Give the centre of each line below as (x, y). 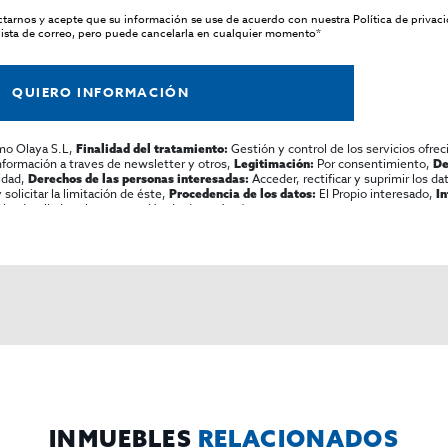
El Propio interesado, (377, 193)
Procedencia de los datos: (243, 193)
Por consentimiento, (373, 163)
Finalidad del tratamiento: (151, 148)
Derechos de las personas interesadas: (138, 178)
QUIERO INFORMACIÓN (101, 92)
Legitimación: (273, 163)
